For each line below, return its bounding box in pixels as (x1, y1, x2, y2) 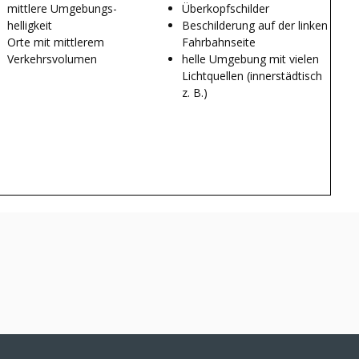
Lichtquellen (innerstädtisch (182, 67, 322, 83)
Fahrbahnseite (182, 34, 256, 50)
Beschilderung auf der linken (182, 17, 328, 33)
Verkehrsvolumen (7, 50, 97, 67)
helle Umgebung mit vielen (182, 50, 319, 67)
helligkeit (7, 17, 52, 33)
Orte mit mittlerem (7, 34, 104, 50)
